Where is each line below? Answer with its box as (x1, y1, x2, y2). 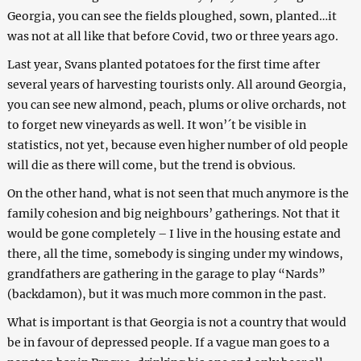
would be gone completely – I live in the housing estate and (6, 226, 341, 241)
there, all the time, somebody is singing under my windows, (6, 246, 343, 261)
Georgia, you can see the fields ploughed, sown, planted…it (6, 8, 337, 23)
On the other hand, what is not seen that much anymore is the (6, 185, 349, 201)
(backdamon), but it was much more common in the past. (6, 286, 326, 301)
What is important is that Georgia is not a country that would (6, 314, 346, 330)
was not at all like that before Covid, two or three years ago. (6, 28, 338, 44)
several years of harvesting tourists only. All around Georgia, (6, 77, 346, 92)
